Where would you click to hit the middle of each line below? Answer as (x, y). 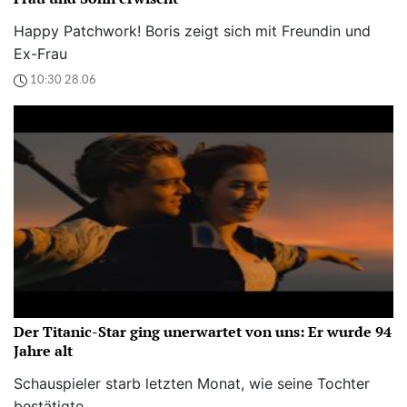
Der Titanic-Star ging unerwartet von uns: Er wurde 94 (203, 331)
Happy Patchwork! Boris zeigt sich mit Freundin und (192, 30)
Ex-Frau (40, 53)
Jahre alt (43, 350)
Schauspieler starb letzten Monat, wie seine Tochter (192, 383)
